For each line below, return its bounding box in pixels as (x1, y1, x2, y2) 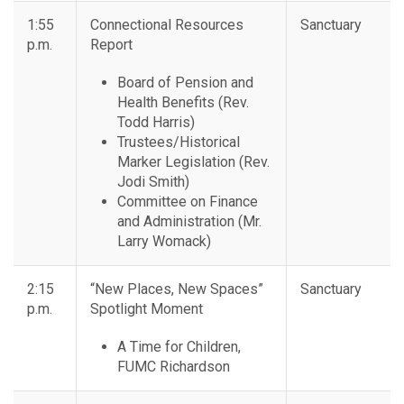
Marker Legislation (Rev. (117, 153, 270, 171)
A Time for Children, (117, 338, 241, 356)
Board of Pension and (117, 74, 253, 92)
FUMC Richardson (117, 358, 230, 376)
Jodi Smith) (117, 173, 189, 191)
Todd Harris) (117, 114, 195, 132)
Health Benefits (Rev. (117, 94, 249, 112)
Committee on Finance (117, 193, 258, 211)
